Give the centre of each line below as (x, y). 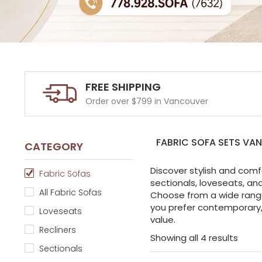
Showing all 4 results (194, 238)
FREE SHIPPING (123, 87)
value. (163, 220)
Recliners (57, 230)
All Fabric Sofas (70, 193)
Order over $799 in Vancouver (146, 101)
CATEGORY (54, 147)
